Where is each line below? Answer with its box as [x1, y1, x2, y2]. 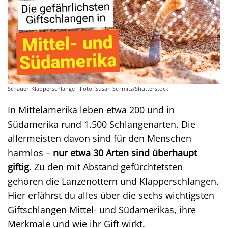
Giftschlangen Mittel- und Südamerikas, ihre [8, 203, 196, 216]
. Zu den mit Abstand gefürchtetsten [29, 160, 183, 173]
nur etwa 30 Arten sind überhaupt [53, 146, 197, 159]
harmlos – [8, 146, 53, 159]
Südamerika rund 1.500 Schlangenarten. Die [8, 118, 195, 130]
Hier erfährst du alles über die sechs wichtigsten [8, 189, 214, 202]
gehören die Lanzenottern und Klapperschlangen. [8, 175, 219, 187]
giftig [8, 160, 29, 173]
